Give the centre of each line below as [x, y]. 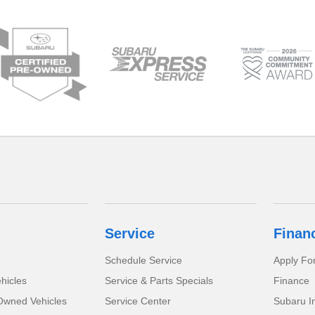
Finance [291, 280]
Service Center [138, 301]
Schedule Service [144, 260]
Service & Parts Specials [159, 280]
